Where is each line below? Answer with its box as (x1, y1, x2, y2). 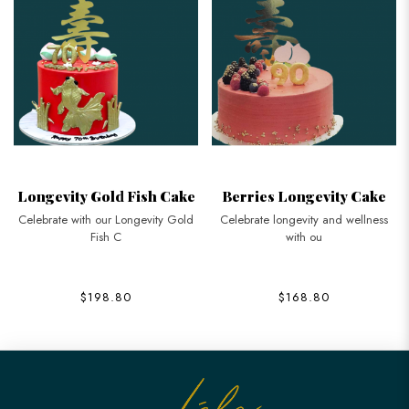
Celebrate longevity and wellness (220, 210, 388, 228)
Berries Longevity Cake (222, 185, 386, 205)
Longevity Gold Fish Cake (16, 185, 195, 205)
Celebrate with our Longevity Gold (18, 210, 194, 228)
